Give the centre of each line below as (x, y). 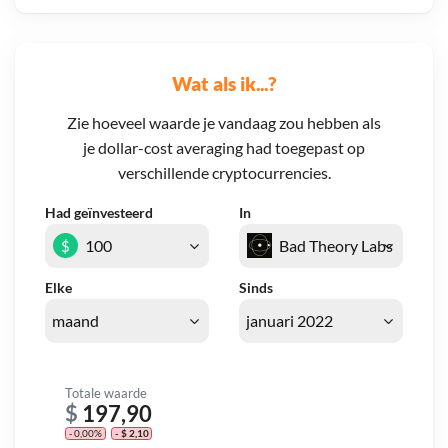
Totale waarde (106, 392)
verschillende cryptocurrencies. (224, 173)
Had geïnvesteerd (99, 213)
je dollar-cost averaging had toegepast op (224, 148)
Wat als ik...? (224, 83)
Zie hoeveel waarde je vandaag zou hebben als (224, 123)
